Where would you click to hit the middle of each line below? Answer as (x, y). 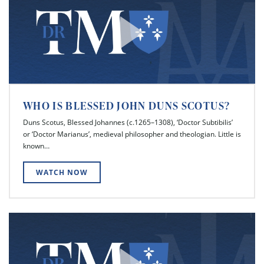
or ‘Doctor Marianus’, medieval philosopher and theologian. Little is (132, 134)
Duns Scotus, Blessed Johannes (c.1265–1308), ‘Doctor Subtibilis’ (128, 122)
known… (36, 146)
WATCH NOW (62, 172)
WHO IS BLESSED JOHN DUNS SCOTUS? (127, 105)
